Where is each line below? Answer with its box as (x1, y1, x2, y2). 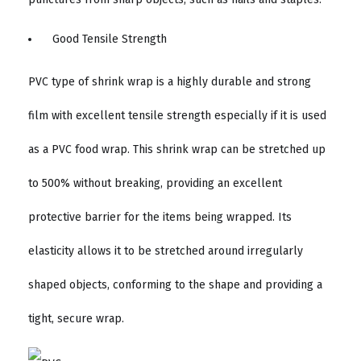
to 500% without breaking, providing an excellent (28, 176, 282, 190)
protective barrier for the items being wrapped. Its (28, 210, 292, 224)
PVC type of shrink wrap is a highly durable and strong (28, 74, 311, 89)
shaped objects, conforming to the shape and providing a (28, 277, 322, 292)
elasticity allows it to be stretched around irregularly (28, 243, 303, 258)
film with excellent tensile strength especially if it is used (28, 108, 326, 122)
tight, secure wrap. (28, 311, 124, 326)
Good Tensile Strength (52, 31, 167, 46)
